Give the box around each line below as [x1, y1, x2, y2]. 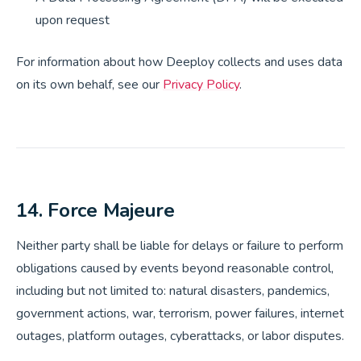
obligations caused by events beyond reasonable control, [16, 259, 334, 277]
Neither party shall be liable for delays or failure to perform [16, 237, 343, 255]
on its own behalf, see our [16, 76, 163, 93]
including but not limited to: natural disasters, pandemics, [16, 282, 330, 300]
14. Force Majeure [16, 197, 175, 223]
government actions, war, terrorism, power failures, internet [16, 305, 344, 322]
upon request [35, 11, 110, 29]
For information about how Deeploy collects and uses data [16, 53, 342, 71]
